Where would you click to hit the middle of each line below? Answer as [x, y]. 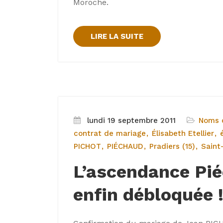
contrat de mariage [110, 133]
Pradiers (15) [172, 146]
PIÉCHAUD [125, 146]
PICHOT [87, 146]
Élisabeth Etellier [183, 133]
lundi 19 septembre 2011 [131, 120]
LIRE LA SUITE [117, 36]
